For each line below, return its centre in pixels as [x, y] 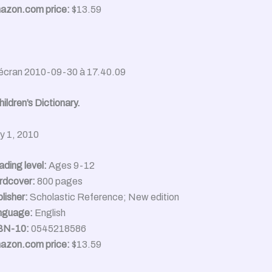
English [49, 213]
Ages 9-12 [71, 166]
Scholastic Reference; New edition [104, 197]
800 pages [59, 182]
